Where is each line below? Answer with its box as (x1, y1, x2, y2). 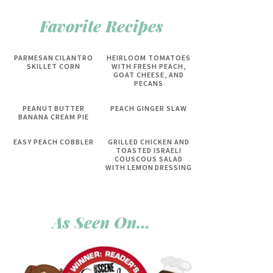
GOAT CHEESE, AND (113, 70, 184, 79)
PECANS (134, 79, 163, 88)
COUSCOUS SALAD (115, 154, 183, 163)
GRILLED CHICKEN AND (108, 137, 190, 146)
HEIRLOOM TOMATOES (107, 53, 191, 62)
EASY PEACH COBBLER (13, 137, 94, 146)
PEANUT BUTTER (22, 104, 85, 113)
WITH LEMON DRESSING (105, 163, 193, 172)
